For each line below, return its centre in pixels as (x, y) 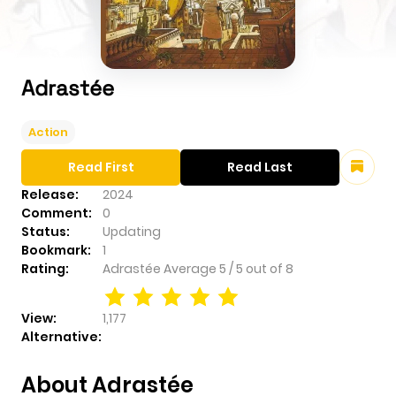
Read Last (260, 168)
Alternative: (61, 337)
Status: (46, 232)
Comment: (57, 213)
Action (48, 133)
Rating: (45, 269)
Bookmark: (56, 251)
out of (266, 269)
